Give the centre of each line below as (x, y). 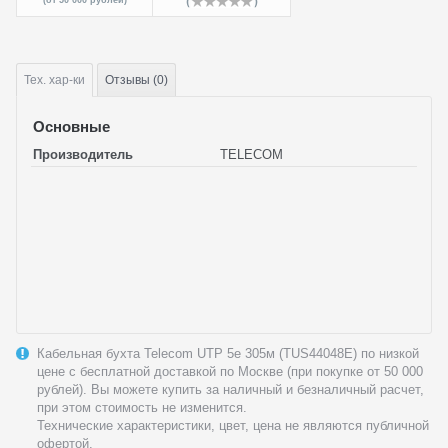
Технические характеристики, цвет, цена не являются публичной (233, 425)
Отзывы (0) (136, 80)
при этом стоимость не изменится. (142, 407)
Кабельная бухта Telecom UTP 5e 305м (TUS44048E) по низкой (228, 353)
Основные (71, 126)
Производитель (83, 154)
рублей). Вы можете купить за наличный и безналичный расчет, (230, 389)
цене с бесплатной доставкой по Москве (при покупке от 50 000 (230, 371)
